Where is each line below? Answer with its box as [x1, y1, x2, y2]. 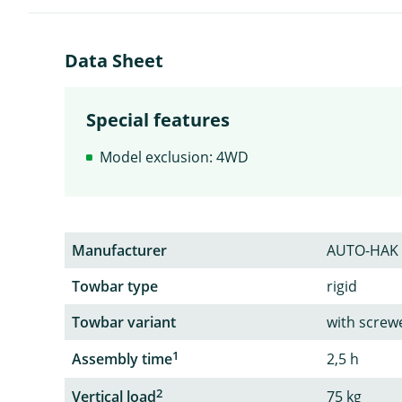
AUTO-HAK [327, 240, 398, 260]
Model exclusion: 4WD [100, 147, 249, 167]
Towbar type [72, 276, 158, 296]
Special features [86, 108, 230, 132]
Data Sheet [65, 48, 163, 73]
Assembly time [72, 349, 172, 370]
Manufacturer [72, 240, 167, 260]
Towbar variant [72, 312, 176, 332]
